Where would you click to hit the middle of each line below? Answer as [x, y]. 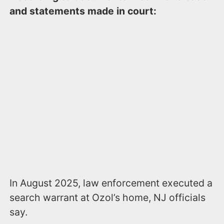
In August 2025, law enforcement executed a [111, 183]
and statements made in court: [83, 11]
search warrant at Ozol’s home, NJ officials [108, 198]
